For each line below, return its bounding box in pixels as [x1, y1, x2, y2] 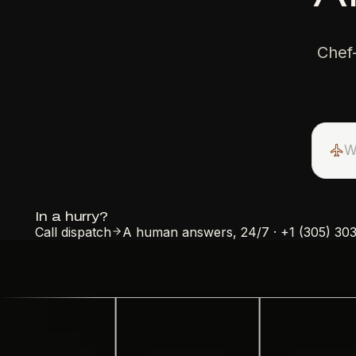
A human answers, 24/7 [122, 224, 269, 240]
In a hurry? [35, 210, 109, 223]
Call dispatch [35, 224, 111, 240]
